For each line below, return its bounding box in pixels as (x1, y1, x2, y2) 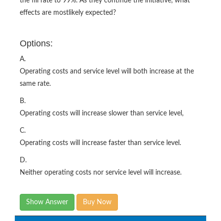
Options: (20, 38, 53, 48)
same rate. (20, 80, 51, 87)
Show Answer (26, 198, 68, 206)
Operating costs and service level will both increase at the (20, 68, 194, 75)
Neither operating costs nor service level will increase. (20, 169, 182, 176)
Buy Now (83, 198, 111, 206)
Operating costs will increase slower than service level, (20, 110, 184, 117)
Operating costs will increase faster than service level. (20, 139, 181, 147)
